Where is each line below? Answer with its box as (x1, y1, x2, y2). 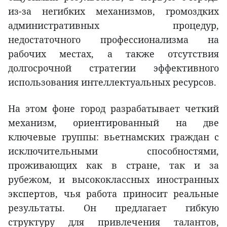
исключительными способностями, (8, 145, 219, 158)
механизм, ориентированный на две (8, 117, 219, 129)
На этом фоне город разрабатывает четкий (8, 102, 219, 115)
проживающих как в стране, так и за (8, 159, 219, 172)
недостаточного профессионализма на (8, 33, 219, 46)
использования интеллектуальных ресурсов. (8, 76, 216, 89)
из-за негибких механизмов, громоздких (8, 5, 219, 18)
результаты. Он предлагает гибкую (8, 202, 219, 214)
